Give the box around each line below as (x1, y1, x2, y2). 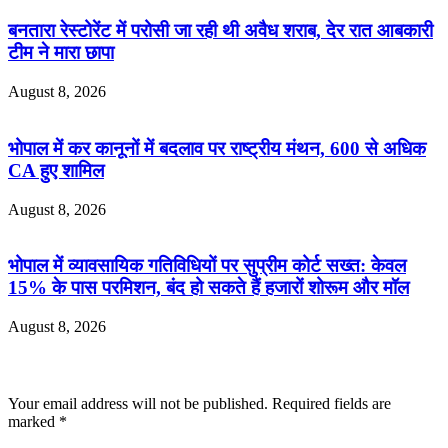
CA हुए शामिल (8, 159, 104, 181)
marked (8, 413, 59, 431)
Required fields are (272, 395, 391, 413)
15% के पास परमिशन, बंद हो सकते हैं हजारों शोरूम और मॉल (8, 277, 409, 299)
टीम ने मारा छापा (8, 42, 114, 64)
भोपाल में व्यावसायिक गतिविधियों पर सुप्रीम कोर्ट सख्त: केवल (8, 255, 406, 277)
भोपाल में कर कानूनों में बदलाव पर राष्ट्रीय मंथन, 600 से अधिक (8, 137, 426, 159)
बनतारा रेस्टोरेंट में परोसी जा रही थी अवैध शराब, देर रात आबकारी (8, 20, 433, 42)
